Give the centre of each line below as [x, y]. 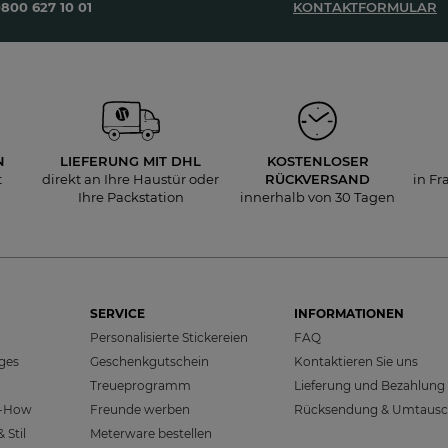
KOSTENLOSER [317, 161]
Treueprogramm [141, 386]
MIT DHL [172, 161]
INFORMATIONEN [348, 314]
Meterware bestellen [151, 434]
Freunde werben [140, 410]
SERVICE [118, 314]
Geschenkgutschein [150, 362]
